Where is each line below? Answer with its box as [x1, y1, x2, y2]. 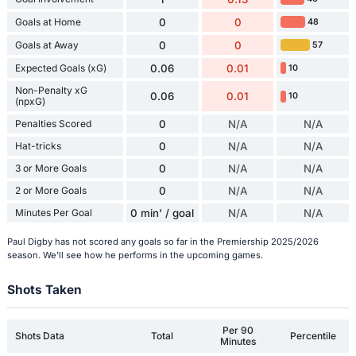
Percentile [289, 329, 336, 342]
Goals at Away [14, 38, 79, 51]
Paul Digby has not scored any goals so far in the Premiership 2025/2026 [6, 235, 319, 247]
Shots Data [14, 329, 64, 342]
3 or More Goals [14, 162, 87, 175]
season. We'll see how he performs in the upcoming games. [6, 249, 263, 261]
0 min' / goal [130, 207, 195, 220]
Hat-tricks [14, 140, 61, 153]
